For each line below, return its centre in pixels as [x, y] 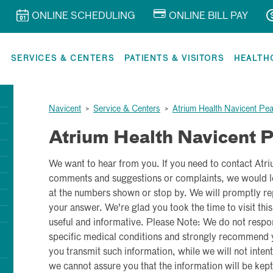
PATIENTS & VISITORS [174, 59]
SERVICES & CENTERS [63, 59]
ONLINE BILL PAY [208, 16]
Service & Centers [127, 109]
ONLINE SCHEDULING [83, 16]
